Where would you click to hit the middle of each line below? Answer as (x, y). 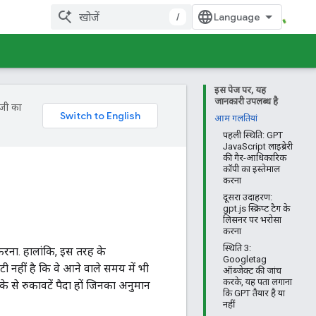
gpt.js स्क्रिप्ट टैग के (256, 208)
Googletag (245, 259)
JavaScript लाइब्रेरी (258, 146)
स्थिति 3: (237, 248)
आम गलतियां (236, 118)
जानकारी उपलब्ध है (246, 101)
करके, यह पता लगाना (257, 282)
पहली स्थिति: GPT (253, 135)
